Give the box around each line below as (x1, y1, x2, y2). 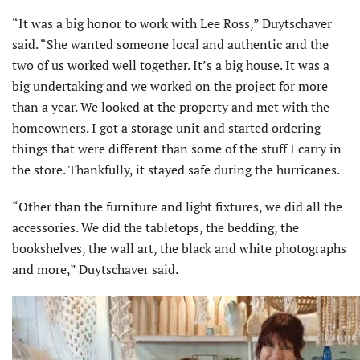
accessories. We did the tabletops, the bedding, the (12, 219, 299, 237)
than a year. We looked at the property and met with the (12, 98, 329, 117)
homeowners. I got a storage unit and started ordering (12, 119, 321, 137)
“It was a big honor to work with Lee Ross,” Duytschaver (12, 14, 332, 33)
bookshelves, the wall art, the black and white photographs (12, 239, 346, 258)
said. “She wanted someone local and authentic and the (12, 35, 329, 54)
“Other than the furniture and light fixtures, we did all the (12, 198, 342, 216)
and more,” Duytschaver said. (12, 260, 178, 279)
